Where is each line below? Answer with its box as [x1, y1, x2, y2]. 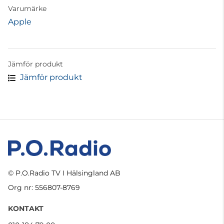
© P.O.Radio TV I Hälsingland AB [8, 168, 120, 177]
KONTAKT [8, 203, 43, 213]
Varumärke [8, 3, 46, 13]
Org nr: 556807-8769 [8, 182, 80, 192]
